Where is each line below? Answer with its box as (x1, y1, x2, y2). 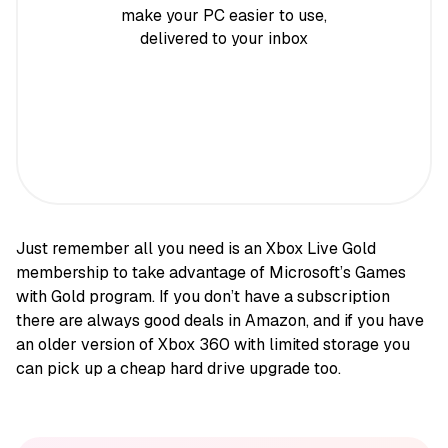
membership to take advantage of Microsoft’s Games (16, 261, 406, 283)
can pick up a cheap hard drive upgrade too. (16, 357, 341, 379)
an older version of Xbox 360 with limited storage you (16, 333, 410, 355)
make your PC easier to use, (121, 5, 327, 26)
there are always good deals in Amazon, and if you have (16, 309, 424, 331)
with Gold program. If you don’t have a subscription (16, 285, 390, 307)
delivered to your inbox (140, 28, 308, 49)
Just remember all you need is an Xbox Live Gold (16, 237, 376, 259)
